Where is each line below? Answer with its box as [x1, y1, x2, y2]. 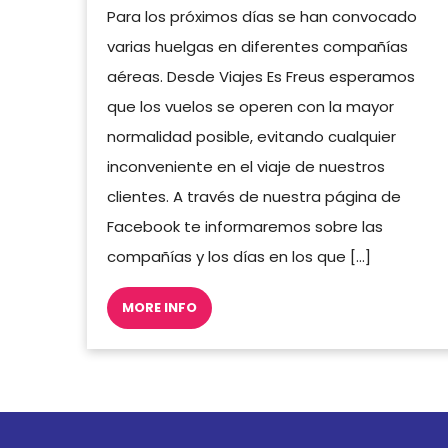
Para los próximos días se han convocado [107, 6, 417, 27]
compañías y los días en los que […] [107, 246, 371, 267]
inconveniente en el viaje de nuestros [107, 156, 385, 177]
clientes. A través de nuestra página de [107, 186, 401, 207]
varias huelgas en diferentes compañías [107, 36, 408, 57]
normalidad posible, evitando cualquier [107, 126, 396, 147]
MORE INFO [122, 298, 197, 317]
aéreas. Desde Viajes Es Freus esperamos [107, 66, 415, 87]
